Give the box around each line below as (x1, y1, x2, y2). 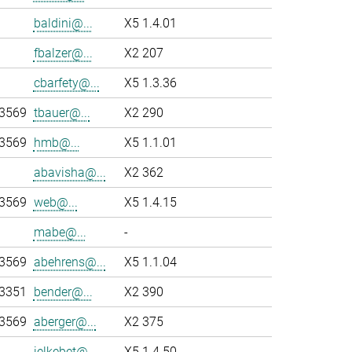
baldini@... (33, 16, 93, 31)
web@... (33, 195, 78, 210)
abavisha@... (33, 165, 106, 180)
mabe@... (33, 225, 86, 240)
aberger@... (33, 314, 97, 329)
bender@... (33, 284, 93, 299)
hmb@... (33, 135, 80, 150)
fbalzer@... (33, 46, 93, 60)
